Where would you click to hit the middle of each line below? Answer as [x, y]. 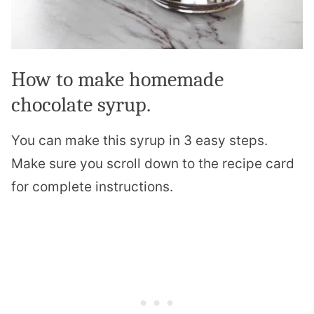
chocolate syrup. [81, 104]
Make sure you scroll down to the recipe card [153, 163]
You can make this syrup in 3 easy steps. [139, 140]
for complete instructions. [92, 186]
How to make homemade [117, 79]
